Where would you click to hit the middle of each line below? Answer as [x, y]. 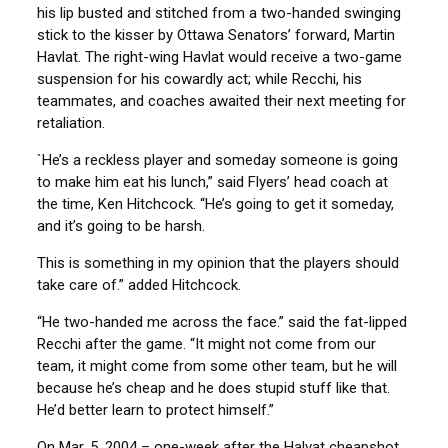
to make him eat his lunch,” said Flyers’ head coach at [213, 182]
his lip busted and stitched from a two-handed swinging [219, 13]
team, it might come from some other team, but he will [217, 366]
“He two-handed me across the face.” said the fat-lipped [222, 322]
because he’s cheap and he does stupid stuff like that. [214, 388]
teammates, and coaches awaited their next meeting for [222, 101]
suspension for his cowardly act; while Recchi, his [200, 79]
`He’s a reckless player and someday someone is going [218, 160]
